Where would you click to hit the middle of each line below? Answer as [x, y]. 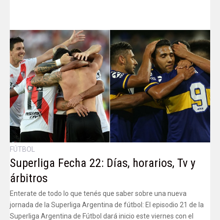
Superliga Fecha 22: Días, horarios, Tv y [103, 163]
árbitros [29, 178]
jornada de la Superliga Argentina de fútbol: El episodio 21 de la [107, 205]
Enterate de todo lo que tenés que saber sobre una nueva [98, 193]
